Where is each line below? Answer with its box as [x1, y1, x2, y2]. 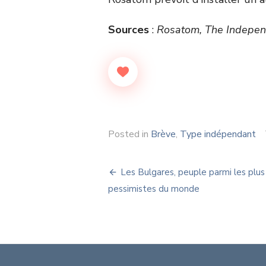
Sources [108, 22, 149, 37]
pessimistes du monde [108, 182, 199, 195]
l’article [107, 203, 167, 227]
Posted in [108, 127, 151, 141]
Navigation [107, 161, 199, 185]
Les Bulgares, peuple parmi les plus [121, 166, 265, 178]
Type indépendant [180, 127, 256, 141]
